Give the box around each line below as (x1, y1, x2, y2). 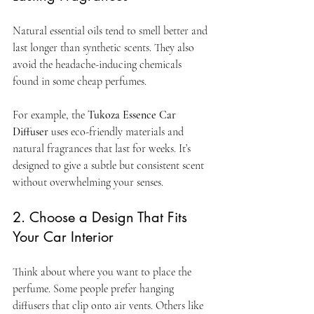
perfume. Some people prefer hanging (13, 281, 177, 296)
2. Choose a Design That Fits (13, 207, 191, 226)
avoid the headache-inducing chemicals (13, 57, 184, 71)
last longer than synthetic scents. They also (13, 40, 197, 55)
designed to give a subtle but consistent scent (13, 158, 207, 172)
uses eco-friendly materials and (48, 124, 186, 139)
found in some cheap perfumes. (13, 74, 146, 88)
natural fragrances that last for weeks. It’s (13, 141, 193, 156)
